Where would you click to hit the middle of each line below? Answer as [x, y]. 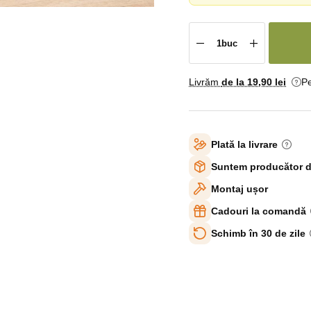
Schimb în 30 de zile [258, 233]
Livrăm [205, 82]
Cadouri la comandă [259, 211]
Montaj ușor [239, 188]
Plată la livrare [244, 144]
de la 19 [240, 82]
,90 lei [272, 82]
